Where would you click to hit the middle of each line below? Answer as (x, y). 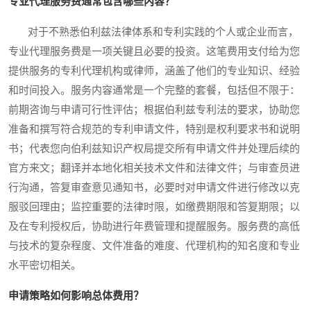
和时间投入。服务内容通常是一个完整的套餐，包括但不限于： (154, 91)
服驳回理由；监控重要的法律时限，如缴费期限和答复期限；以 (154, 207)
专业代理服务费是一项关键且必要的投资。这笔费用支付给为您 (154, 52)
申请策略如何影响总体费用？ (76, 296)
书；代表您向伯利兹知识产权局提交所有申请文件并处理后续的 (154, 149)
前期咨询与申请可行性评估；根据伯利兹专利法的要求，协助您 (154, 110)
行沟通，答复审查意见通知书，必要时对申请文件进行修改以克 (154, 188)
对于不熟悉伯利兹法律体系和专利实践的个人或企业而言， (153, 32)
